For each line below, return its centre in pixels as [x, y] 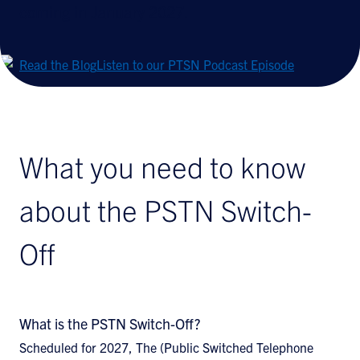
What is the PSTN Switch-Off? [110, 323]
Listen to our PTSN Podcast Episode [195, 64]
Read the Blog [58, 64]
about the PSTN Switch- [166, 209]
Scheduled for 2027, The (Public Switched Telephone [166, 347]
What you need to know [162, 166]
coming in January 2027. [104, 12]
